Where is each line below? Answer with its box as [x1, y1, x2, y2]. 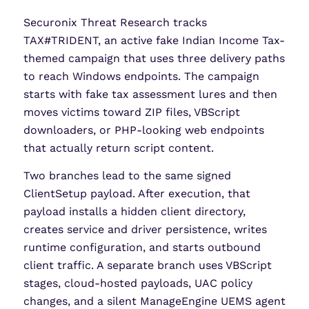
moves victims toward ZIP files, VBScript [23, 106, 240, 119]
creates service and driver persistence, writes [23, 222, 267, 236]
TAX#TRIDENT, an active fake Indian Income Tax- [23, 34, 285, 48]
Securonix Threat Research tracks [23, 16, 207, 30]
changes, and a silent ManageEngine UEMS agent [23, 294, 286, 308]
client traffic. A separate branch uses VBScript [23, 258, 272, 272]
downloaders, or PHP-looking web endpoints [23, 123, 264, 137]
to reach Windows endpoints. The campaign [23, 70, 259, 83]
